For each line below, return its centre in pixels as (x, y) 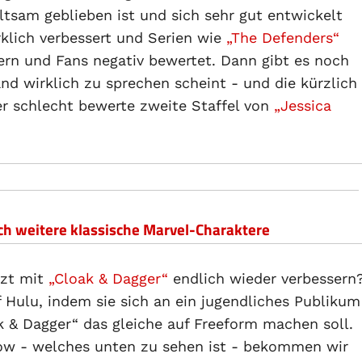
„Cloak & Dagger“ (108, 278)
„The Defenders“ (283, 38)
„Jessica (303, 105)
